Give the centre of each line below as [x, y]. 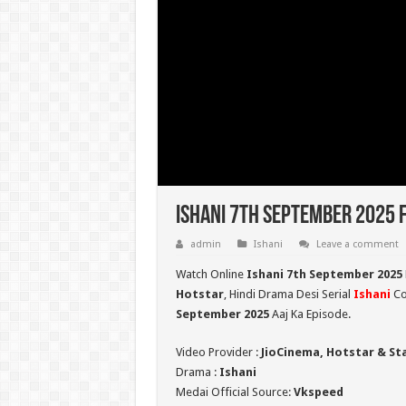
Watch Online [211, 275]
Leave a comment [357, 245]
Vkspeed [318, 392]
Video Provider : [218, 353]
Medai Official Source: [234, 392]
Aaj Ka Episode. [309, 314]
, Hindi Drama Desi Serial [288, 295]
